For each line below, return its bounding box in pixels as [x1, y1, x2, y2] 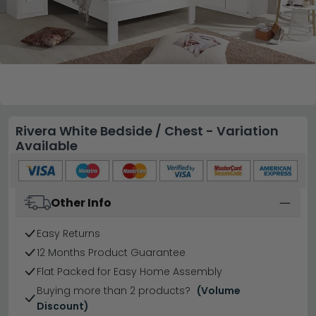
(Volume [196, 284, 241, 298]
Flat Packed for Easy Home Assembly [37, 265, 222, 279]
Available [16, 137, 78, 154]
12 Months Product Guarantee [37, 245, 186, 260]
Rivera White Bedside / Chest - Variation [16, 122, 279, 140]
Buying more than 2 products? [36, 284, 193, 298]
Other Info [51, 195, 111, 211]
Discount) [36, 299, 89, 314]
